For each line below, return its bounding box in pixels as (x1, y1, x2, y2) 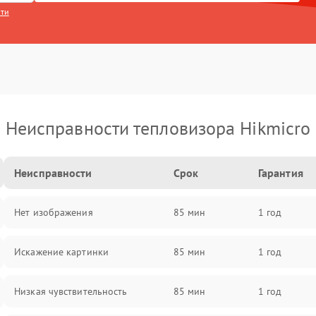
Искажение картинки (14, 245, 109, 258)
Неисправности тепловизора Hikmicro (5, 116, 311, 140)
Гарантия (257, 166, 303, 180)
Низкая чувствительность (14, 285, 128, 298)
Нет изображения (14, 206, 93, 219)
